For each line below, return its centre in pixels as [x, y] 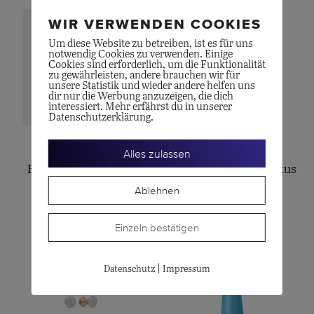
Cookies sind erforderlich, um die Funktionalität [157, 65]
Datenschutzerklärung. [101, 117]
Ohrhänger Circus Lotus [233, 170]
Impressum [186, 269]
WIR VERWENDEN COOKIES [155, 24]
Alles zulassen [157, 153]
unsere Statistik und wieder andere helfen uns [151, 86]
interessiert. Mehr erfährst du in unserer [140, 107]
